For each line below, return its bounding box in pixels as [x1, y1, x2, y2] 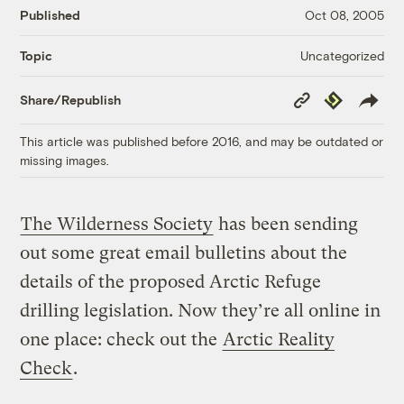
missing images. [20, 151, 110, 168]
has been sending [214, 213, 359, 234]
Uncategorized [299, 47, 384, 63]
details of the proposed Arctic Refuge [20, 271, 322, 292]
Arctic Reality [223, 328, 335, 350]
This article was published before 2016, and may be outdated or [20, 133, 384, 149]
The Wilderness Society [21, 213, 214, 234]
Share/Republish [20, 92, 122, 108]
